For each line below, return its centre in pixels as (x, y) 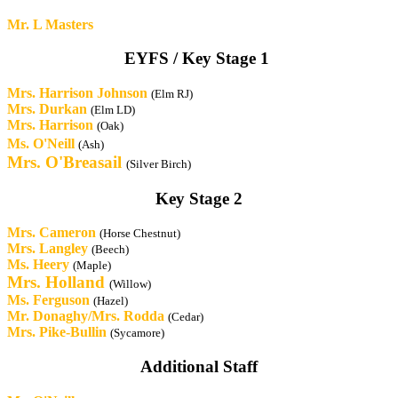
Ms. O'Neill (41, 144)
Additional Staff (199, 367)
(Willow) (130, 284)
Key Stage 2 (199, 198)
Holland (73, 283)
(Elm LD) (113, 110)
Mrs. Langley (48, 249)
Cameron (66, 233)
